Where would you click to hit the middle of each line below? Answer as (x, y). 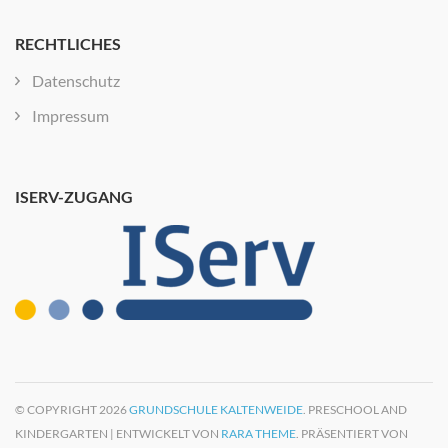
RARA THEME (258, 433)
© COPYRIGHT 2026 (72, 409)
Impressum (70, 116)
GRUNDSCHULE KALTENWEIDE (216, 409)
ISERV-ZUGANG (74, 197)
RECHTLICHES (68, 43)
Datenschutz (76, 81)
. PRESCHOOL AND (355, 409)
